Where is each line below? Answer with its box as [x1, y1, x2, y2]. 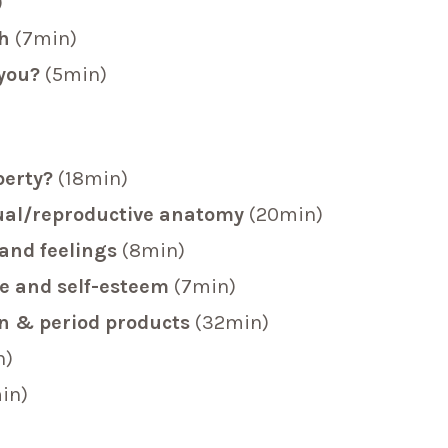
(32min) [195, 311, 270, 335]
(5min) [45, 63, 108, 87]
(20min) [249, 203, 324, 227]
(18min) [58, 167, 129, 191]
